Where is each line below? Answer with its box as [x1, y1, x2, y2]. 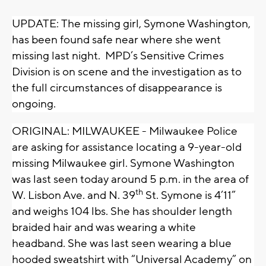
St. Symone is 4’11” [143, 188, 236, 203]
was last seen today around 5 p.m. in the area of [12, 172, 249, 187]
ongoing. [12, 97, 61, 112]
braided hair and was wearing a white [12, 220, 196, 235]
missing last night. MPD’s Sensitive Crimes [12, 49, 224, 64]
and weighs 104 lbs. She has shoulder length [12, 204, 232, 219]
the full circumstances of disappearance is [12, 81, 222, 96]
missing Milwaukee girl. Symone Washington [12, 156, 235, 171]
